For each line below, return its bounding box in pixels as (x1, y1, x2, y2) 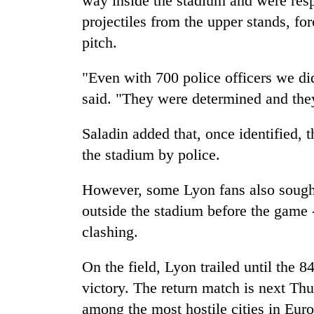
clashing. (82, 223, 138, 241)
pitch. (82, 34, 117, 52)
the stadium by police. (82, 146, 220, 164)
